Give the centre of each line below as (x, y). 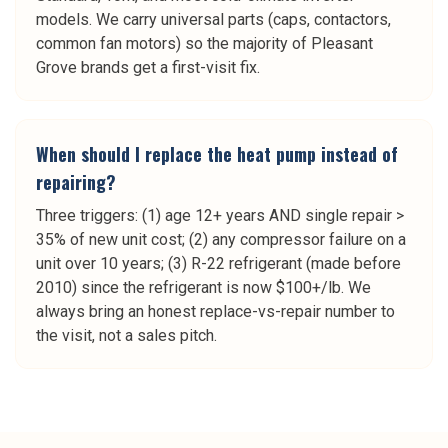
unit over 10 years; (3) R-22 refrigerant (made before (218, 263)
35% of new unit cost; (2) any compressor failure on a (221, 239)
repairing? (76, 182)
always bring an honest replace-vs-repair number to (215, 311)
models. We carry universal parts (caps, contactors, (213, 19)
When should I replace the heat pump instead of (217, 154)
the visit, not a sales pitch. (126, 335)
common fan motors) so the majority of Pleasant (204, 43)
